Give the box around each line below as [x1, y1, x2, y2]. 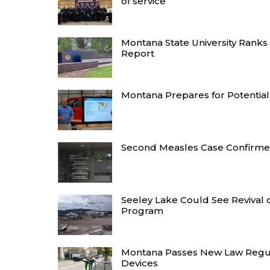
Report [121, 47, 154, 59]
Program [121, 204, 163, 216]
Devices [121, 257, 158, 269]
